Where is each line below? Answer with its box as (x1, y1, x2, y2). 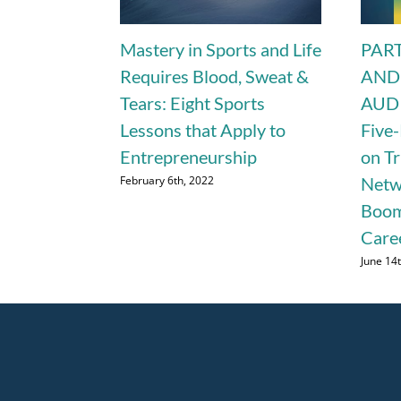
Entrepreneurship (120, 146, 258, 168)
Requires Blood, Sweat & (120, 65, 310, 88)
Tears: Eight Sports (120, 92, 266, 115)
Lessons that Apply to (120, 119, 286, 141)
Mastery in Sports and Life (120, 38, 322, 61)
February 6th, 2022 (120, 172, 215, 188)
